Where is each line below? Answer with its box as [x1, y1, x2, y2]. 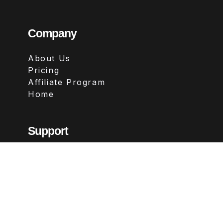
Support [28, 124, 68, 137]
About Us [28, 53, 71, 63]
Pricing [28, 65, 60, 75]
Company [28, 26, 77, 40]
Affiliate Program [28, 77, 106, 87]
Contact [28, 150, 63, 161]
